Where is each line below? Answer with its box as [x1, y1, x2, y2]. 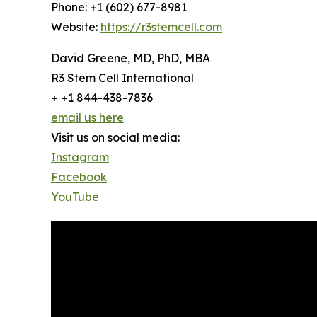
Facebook [51, 170, 107, 185]
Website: [51, 20, 100, 35]
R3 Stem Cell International [51, 71, 194, 86]
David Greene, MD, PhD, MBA [51, 51, 210, 66]
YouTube [51, 190, 99, 204]
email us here [51, 110, 124, 125]
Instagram [51, 150, 109, 165]
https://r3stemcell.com [100, 20, 222, 35]
